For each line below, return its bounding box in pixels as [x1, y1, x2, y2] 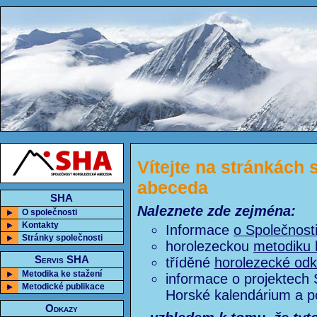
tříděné [166, 255, 214, 270]
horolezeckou [166, 238, 253, 254]
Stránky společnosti [22, 233, 103, 243]
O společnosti [22, 207, 77, 217]
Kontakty [22, 220, 59, 230]
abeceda [137, 178, 208, 197]
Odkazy [45, 303, 79, 314]
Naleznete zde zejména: [137, 203, 296, 219]
